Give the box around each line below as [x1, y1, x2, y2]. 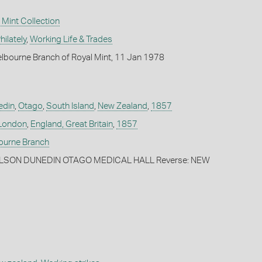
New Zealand [97, 102, 147, 111]
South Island [46, 102, 94, 111]
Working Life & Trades [29, 35, 112, 44]
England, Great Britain [30, 120, 113, 129]
